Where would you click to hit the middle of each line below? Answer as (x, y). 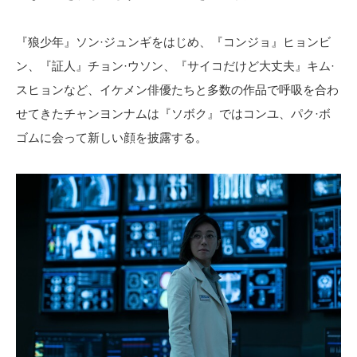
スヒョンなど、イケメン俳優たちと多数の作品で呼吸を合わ (177, 89)
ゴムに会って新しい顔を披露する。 (112, 137)
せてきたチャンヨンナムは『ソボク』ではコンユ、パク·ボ (173, 113)
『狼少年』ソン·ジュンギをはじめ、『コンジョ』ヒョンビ (173, 41)
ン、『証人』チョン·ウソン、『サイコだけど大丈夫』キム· (175, 65)
